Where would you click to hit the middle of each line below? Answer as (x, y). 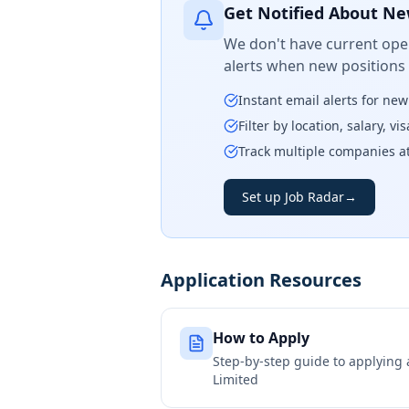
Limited (236, 379)
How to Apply (261, 338)
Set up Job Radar (293, 197)
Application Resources (261, 280)
